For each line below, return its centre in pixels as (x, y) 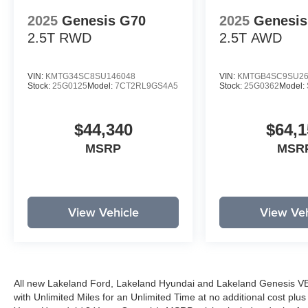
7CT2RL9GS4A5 (146, 86)
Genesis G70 (104, 21)
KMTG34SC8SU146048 (90, 77)
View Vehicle (103, 212)
